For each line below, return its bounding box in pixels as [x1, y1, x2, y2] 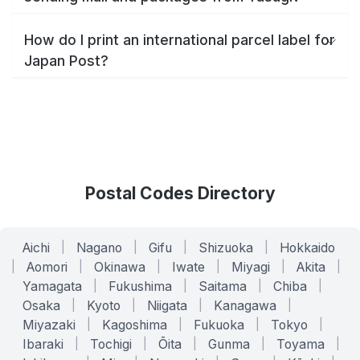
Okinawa [94, 259, 145, 275]
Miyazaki [22, 317, 76, 333]
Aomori [27, 259, 67, 275]
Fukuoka [194, 317, 244, 333]
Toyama [276, 336, 325, 352]
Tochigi [90, 336, 132, 352]
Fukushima [108, 278, 172, 294]
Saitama [198, 278, 247, 294]
